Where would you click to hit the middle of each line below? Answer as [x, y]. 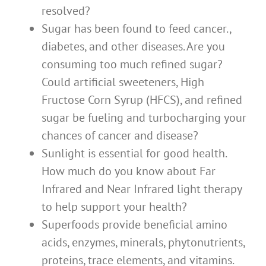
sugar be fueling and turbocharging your [144, 118]
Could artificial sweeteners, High [123, 82]
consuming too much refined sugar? [132, 64]
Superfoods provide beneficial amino [134, 225]
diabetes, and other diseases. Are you [133, 47]
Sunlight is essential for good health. [134, 153]
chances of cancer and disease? [120, 136]
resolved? [66, 11]
